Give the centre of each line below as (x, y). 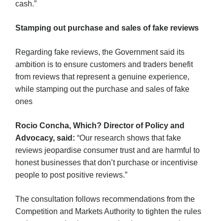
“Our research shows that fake (129, 138)
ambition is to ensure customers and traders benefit (104, 64)
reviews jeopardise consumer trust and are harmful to (108, 150)
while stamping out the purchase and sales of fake (102, 89)
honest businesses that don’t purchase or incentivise (107, 162)
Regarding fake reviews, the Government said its (100, 52)
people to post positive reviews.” (71, 175)
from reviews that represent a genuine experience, (102, 76)
